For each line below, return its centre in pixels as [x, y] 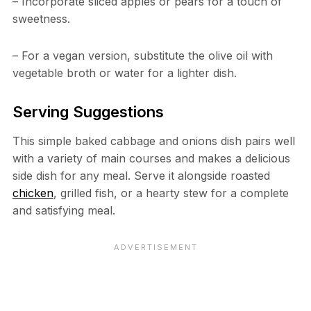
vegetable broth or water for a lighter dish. [124, 73]
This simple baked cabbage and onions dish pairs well [153, 141]
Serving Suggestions [88, 112]
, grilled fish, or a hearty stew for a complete [171, 193]
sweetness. [41, 19]
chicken [33, 193]
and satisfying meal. [64, 211]
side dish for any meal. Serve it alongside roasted [141, 176]
